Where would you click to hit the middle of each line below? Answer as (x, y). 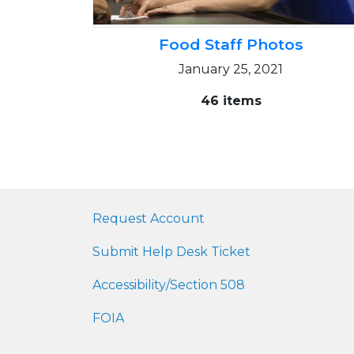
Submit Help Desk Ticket (171, 252)
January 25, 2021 (231, 69)
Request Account (149, 218)
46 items (231, 101)
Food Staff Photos (231, 44)
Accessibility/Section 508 (169, 285)
